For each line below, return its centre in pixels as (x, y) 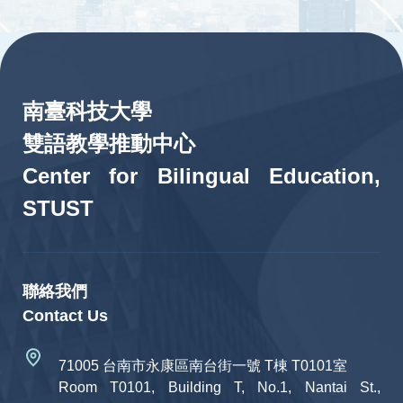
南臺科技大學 (87, 111)
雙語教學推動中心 (109, 143)
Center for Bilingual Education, (201, 176)
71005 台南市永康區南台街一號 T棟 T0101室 (203, 366)
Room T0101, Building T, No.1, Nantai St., (219, 387)
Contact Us (65, 316)
